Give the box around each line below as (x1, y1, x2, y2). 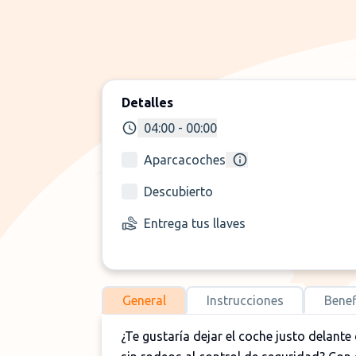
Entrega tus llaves (144, 216, 246, 230)
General (122, 292, 166, 308)
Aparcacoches (144, 153, 226, 167)
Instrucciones (206, 292, 284, 308)
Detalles (122, 95, 173, 110)
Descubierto (144, 184, 213, 199)
